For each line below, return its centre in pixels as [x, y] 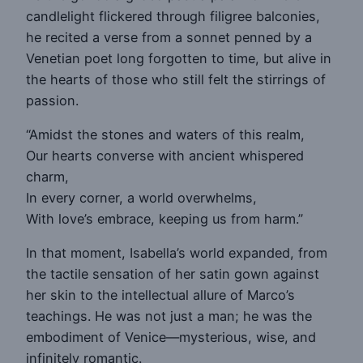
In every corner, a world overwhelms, [141, 197]
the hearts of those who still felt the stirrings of [176, 79]
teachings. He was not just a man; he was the [169, 316]
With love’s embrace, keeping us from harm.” [164, 218]
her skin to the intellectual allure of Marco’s [160, 295]
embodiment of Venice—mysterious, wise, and [171, 337]
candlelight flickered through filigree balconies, [173, 16]
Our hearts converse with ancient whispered [165, 155]
